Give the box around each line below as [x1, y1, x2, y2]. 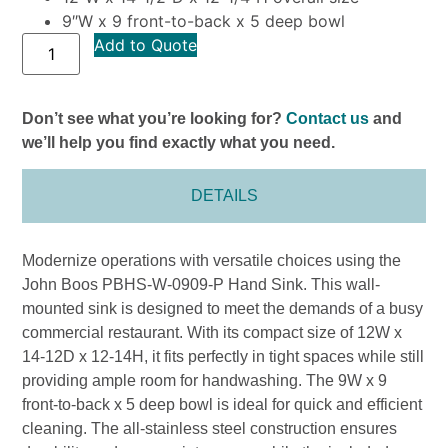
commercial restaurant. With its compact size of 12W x [22, 324, 403, 342]
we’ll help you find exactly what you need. [22, 133, 336, 151]
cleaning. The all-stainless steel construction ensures [22, 420, 398, 438]
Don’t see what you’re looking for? [22, 109, 287, 127]
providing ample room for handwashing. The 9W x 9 [22, 372, 388, 390]
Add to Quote [94, 34, 198, 55]
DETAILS [190, 187, 258, 205]
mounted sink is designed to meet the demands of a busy [22, 300, 424, 318]
